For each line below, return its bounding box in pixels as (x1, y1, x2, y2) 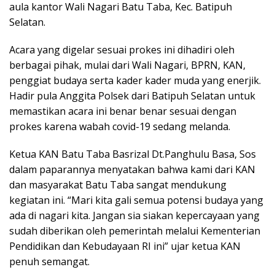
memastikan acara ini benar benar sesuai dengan (9, 104, 236, 118)
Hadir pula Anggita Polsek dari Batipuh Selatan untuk (9, 88, 255, 103)
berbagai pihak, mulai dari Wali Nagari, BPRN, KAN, (9, 58, 246, 72)
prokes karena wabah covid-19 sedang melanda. (9, 119, 230, 133)
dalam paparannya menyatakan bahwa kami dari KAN (9, 162, 255, 176)
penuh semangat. (9, 254, 90, 268)
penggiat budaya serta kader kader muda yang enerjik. (9, 73, 261, 87)
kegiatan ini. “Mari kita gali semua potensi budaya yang (9, 193, 263, 207)
